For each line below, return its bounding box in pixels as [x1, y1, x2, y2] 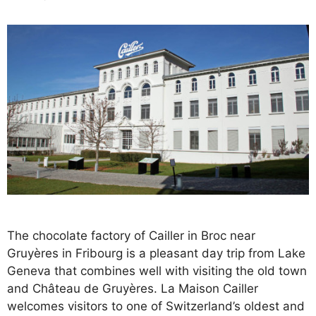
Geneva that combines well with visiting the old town [7, 263, 307, 278]
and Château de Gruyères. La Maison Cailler [7, 281, 258, 296]
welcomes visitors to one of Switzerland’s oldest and [7, 298, 305, 313]
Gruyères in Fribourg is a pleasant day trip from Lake [7, 245, 305, 260]
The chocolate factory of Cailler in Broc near [7, 228, 255, 243]
